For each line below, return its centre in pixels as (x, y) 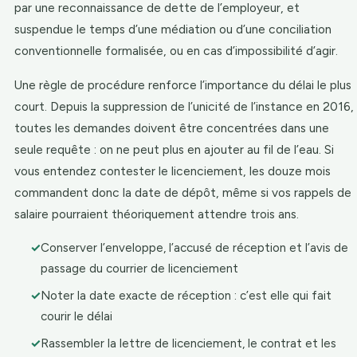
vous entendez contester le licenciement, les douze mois (173, 171)
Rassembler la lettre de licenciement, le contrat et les (189, 343)
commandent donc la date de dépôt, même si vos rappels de (183, 192)
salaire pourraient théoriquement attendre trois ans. (157, 214)
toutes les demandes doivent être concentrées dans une (172, 128)
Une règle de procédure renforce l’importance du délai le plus (183, 85)
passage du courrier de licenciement (140, 269)
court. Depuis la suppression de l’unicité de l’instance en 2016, (184, 106)
